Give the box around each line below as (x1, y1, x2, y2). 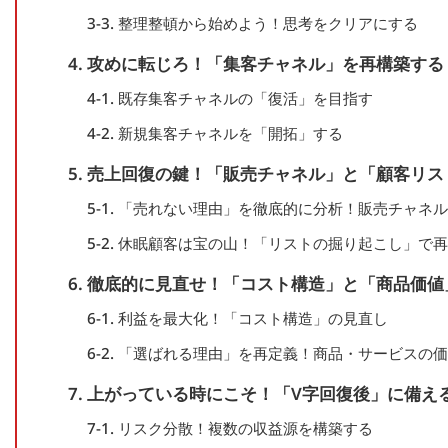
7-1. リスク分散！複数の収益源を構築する (86, 418, 373, 439)
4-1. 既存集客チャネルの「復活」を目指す (86, 88, 373, 109)
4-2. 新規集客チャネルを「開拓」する (86, 123, 343, 144)
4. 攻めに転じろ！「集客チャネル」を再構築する (68, 52, 444, 76)
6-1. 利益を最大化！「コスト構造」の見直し (86, 308, 388, 329)
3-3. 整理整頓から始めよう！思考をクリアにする (86, 13, 418, 34)
